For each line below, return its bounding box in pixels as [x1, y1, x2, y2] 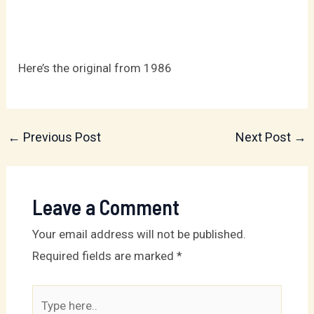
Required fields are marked [32, 249, 177, 264]
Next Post [235, 129, 294, 144]
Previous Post [20, 129, 102, 144]
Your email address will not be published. [32, 227, 246, 242]
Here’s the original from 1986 [18, 60, 172, 75]
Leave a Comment [32, 194, 179, 220]
